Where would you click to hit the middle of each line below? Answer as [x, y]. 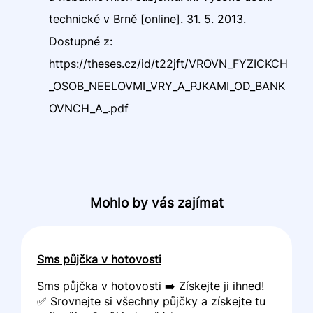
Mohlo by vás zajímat [156, 203]
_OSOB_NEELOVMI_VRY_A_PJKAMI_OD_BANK [167, 86]
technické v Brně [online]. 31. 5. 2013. [148, 19]
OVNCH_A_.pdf [89, 109]
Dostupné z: [81, 42]
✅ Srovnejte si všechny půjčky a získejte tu [151, 301]
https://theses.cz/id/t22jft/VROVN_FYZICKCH [169, 64]
